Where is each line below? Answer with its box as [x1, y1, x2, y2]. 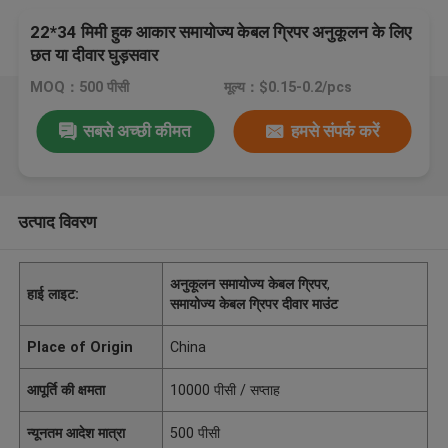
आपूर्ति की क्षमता [27, 381, 106, 398]
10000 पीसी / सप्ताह [170, 381, 281, 398]
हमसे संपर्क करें [290, 120, 379, 141]
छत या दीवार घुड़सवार [30, 45, 159, 66]
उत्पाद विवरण [17, 211, 96, 232]
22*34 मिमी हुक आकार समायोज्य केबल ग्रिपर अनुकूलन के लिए [30, 22, 412, 43]
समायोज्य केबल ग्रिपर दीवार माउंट [170, 295, 339, 312]
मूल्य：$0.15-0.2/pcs [223, 79, 352, 96]
